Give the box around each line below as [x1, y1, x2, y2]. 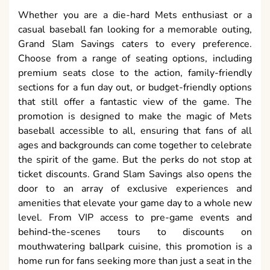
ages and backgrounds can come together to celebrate [18, 139, 252, 152]
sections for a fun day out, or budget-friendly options [18, 81, 252, 95]
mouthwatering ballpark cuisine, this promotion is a [18, 240, 252, 254]
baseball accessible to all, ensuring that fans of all [18, 124, 252, 138]
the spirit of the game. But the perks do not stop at [18, 153, 252, 167]
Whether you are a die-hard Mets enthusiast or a [18, 8, 252, 22]
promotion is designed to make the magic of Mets [18, 110, 252, 124]
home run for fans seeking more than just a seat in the [18, 254, 252, 268]
